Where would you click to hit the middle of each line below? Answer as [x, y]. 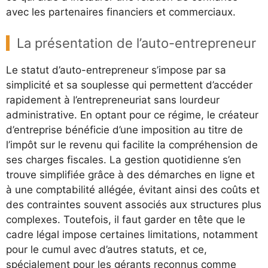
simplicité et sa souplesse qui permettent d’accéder [129, 85]
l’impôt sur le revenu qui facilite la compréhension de [132, 144]
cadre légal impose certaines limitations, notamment [132, 234]
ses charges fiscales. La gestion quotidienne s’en [124, 159]
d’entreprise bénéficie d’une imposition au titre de [124, 130]
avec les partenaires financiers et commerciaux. [121, 12]
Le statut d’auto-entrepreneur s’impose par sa [116, 70]
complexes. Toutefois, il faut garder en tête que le [126, 219]
